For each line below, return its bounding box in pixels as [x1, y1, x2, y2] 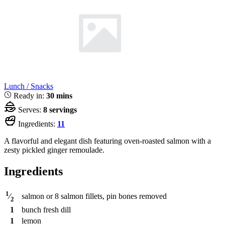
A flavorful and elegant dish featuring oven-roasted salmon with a [4, 136, 211, 145]
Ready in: [12, 91, 46, 100]
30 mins [46, 91, 72, 100]
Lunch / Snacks [4, 81, 53, 90]
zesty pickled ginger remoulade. [4, 145, 104, 154]
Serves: [16, 105, 43, 114]
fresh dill [43, 205, 71, 214]
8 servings [43, 105, 77, 114]
